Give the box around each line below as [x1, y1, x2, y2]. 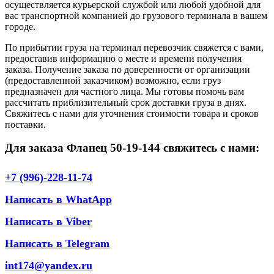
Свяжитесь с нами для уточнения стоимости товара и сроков [5, 108, 259, 119]
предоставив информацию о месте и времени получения [5, 53, 242, 64]
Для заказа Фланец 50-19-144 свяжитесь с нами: [5, 141, 259, 155]
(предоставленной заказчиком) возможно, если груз [5, 75, 221, 86]
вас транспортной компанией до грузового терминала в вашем [5, 10, 267, 21]
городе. [5, 21, 35, 32]
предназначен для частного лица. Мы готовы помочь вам [5, 86, 244, 97]
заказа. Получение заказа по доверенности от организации [5, 64, 250, 75]
